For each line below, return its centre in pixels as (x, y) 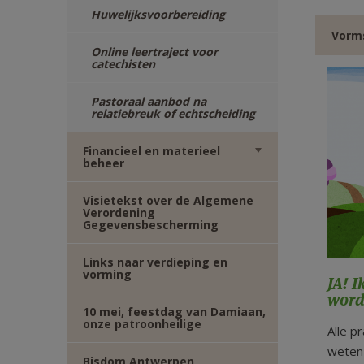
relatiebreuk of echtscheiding (173, 113)
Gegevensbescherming (151, 225)
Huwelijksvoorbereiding (158, 14)
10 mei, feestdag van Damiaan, (174, 312)
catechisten (123, 64)
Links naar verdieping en (155, 262)
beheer (104, 163)
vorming (107, 274)
